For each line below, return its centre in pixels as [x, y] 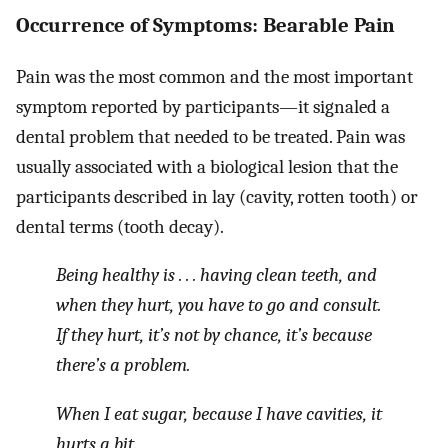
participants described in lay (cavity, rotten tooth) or [217, 196]
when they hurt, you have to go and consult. [218, 305]
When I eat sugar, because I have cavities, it [219, 413]
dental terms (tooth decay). [120, 226]
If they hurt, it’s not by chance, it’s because [214, 335]
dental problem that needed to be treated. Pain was [210, 136]
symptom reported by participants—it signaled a [203, 106]
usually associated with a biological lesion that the [207, 166]
